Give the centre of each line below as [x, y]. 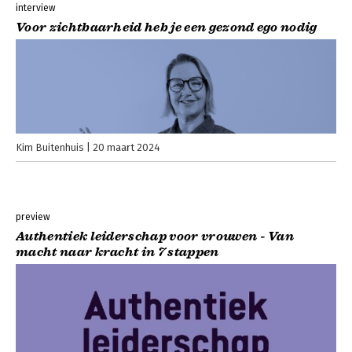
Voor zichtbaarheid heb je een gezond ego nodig [167, 28]
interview [36, 8]
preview [33, 217]
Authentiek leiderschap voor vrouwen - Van [155, 237]
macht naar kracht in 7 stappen [117, 253]
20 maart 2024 [126, 148]
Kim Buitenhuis [50, 148]
